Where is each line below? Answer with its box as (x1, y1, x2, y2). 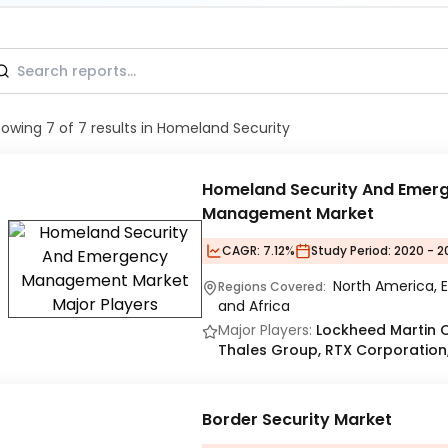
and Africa (218, 296, 290, 316)
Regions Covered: (218, 278, 329, 295)
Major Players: (218, 320, 312, 340)
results (91, 118, 137, 138)
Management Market (202, 202, 374, 225)
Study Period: (311, 242, 391, 259)
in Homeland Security (141, 118, 290, 138)
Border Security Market (202, 408, 392, 431)
